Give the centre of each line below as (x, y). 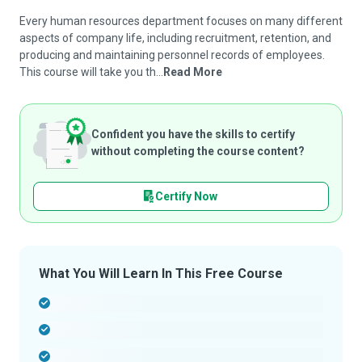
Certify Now (186, 196)
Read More (193, 72)
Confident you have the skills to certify (193, 134)
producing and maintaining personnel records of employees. (172, 55)
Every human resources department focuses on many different (181, 21)
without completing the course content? (198, 151)
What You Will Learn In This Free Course (161, 274)
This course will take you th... (91, 72)
